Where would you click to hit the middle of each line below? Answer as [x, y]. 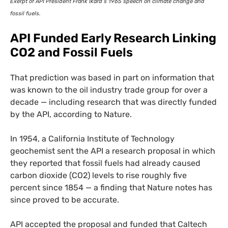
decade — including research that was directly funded [113, 102]
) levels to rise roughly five [137, 175]
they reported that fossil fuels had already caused [105, 163]
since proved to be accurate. [65, 199]
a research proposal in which [159, 151]
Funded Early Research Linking [123, 38]
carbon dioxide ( [41, 175]
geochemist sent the [50, 151]
